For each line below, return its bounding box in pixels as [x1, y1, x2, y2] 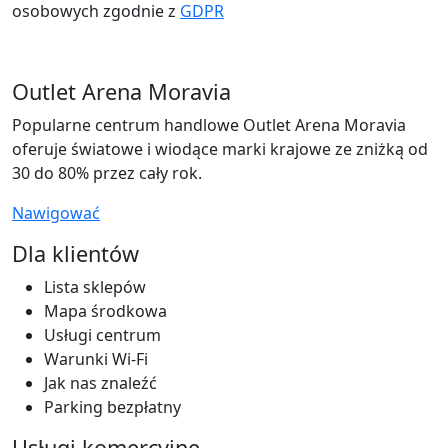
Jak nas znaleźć [44, 371, 157, 394]
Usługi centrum [44, 323, 161, 346]
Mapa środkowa [44, 299, 167, 322]
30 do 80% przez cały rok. [12, 161, 202, 184]
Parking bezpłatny [44, 395, 181, 418]
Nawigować [12, 201, 100, 224]
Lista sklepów [44, 275, 146, 298]
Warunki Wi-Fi [44, 347, 148, 370]
